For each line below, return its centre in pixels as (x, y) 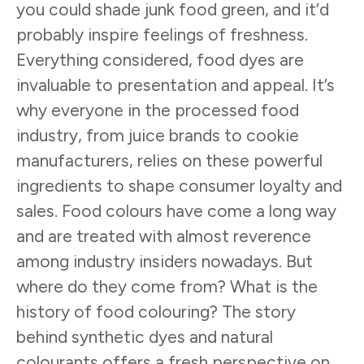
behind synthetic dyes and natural (145, 337)
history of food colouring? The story (156, 312)
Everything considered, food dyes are (160, 60)
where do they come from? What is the (167, 286)
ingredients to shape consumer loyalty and (179, 186)
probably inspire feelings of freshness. (162, 35)
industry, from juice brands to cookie (158, 135)
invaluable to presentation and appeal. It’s (175, 85)
